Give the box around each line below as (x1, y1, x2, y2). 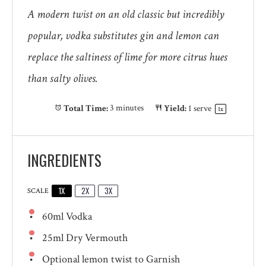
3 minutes (109, 102, 144, 114)
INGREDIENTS (27, 148, 102, 171)
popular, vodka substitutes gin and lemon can (27, 28, 219, 44)
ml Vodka (53, 209, 92, 223)
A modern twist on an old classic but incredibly (27, 7, 224, 23)
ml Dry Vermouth (53, 230, 128, 245)
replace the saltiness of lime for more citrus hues (27, 49, 227, 65)
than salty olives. (27, 71, 98, 87)
